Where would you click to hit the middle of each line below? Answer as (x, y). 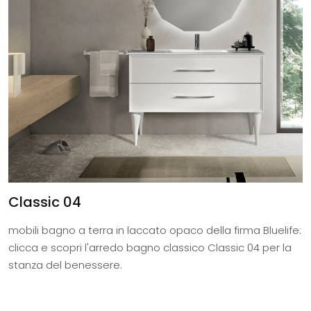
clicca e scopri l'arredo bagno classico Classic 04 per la (150, 247)
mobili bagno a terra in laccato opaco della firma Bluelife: (155, 230)
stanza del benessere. (65, 264)
